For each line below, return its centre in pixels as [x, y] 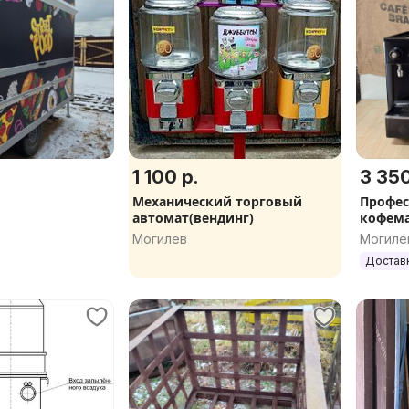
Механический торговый [217, 201]
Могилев [160, 239]
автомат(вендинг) [193, 218]
